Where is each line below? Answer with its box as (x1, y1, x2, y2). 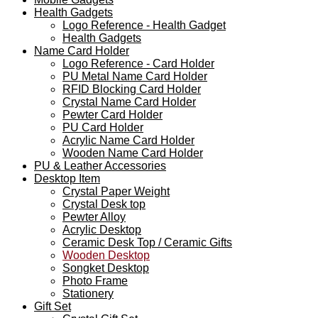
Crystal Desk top (62, 197, 146, 210)
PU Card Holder (62, 121, 143, 133)
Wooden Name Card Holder (62, 146, 203, 159)
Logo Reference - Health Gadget (62, 18, 226, 31)
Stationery (62, 287, 114, 300)
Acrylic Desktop (62, 223, 141, 236)
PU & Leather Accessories (34, 159, 166, 172)
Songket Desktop (62, 261, 149, 274)
